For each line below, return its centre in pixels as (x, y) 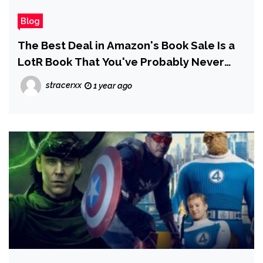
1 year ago (112, 86)
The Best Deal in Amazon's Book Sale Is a (126, 45)
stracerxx (64, 85)
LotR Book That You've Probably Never (121, 62)
